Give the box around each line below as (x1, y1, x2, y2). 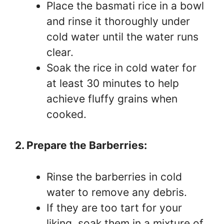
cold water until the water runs (46, 30, 198, 43)
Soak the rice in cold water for (46, 61, 196, 74)
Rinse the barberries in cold (46, 170, 182, 183)
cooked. (46, 107, 86, 120)
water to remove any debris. (46, 185, 187, 198)
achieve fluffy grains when (46, 92, 177, 105)
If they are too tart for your (46, 201, 182, 214)
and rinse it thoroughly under (46, 14, 190, 27)
